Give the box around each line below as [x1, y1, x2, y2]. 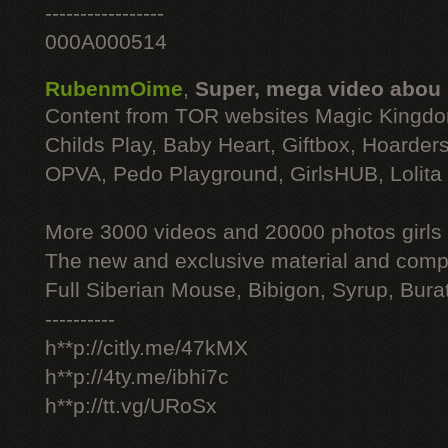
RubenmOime [45, 77, 183, 101]
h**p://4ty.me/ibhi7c [45, 365, 229, 389]
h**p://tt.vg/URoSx [45, 394, 217, 418]
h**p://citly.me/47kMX [45, 336, 248, 360]
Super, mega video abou [195, 77, 441, 101]
